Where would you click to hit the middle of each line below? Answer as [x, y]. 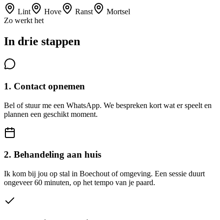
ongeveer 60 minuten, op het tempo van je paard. [80, 183]
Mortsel [118, 12]
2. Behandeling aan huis [53, 155]
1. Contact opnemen [44, 86]
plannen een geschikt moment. [51, 114]
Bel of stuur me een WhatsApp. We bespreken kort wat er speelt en [108, 105]
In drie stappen [42, 41]
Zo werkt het [24, 21]
